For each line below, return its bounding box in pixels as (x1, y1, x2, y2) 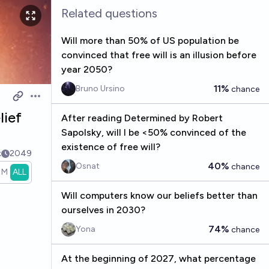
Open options (28, 96, 89, 108)
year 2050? (61, 64, 112, 75)
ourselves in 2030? (61, 204, 145, 216)
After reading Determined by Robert (61, 112, 223, 124)
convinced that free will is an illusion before (61, 49, 256, 61)
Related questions (61, 6, 157, 20)
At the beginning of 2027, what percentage (61, 253, 256, 264)
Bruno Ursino (75, 83, 125, 94)
